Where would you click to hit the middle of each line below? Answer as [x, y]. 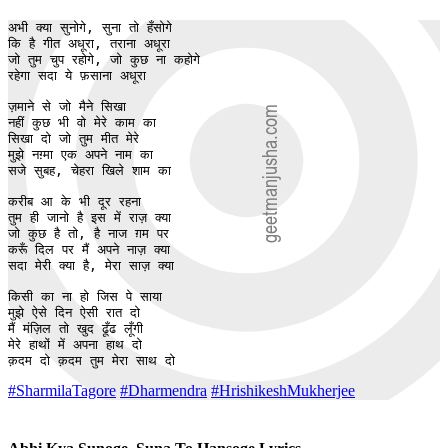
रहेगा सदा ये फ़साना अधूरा [77, 76]
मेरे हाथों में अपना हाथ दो [75, 345]
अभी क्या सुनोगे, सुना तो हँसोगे [90, 28]
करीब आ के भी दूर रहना [74, 202]
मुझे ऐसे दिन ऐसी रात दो [74, 313]
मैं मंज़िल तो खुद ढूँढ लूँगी [75, 329]
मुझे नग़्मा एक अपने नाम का [80, 155]
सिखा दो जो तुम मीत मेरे [73, 139]
